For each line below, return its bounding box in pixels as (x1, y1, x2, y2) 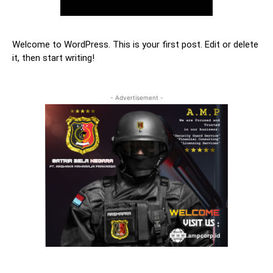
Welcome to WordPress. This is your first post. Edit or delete (12, 39, 258, 51)
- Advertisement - (110, 94, 163, 102)
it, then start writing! (12, 52, 94, 64)
